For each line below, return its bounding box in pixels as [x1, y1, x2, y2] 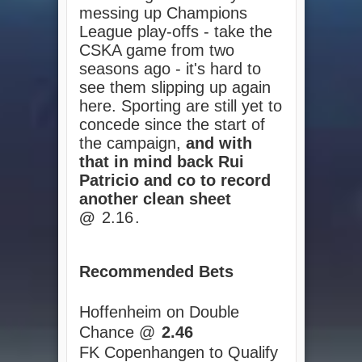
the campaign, [78, 134, 186, 153]
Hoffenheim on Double [78, 302, 239, 321]
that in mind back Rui [78, 153, 244, 171]
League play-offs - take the [78, 23, 272, 41]
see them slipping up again [78, 78, 271, 97]
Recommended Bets [78, 262, 234, 280]
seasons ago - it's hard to [78, 60, 261, 78]
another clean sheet [78, 190, 231, 208]
